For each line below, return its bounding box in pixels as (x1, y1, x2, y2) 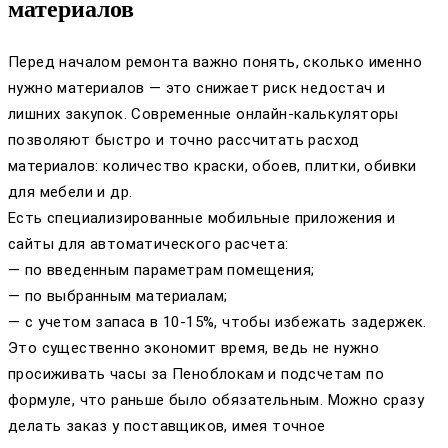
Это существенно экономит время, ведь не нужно (8, 339, 379, 358)
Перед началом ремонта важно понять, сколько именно (8, 53, 422, 72)
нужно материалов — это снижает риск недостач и (8, 79, 386, 98)
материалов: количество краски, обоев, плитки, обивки (8, 157, 417, 176)
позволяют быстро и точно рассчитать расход (8, 131, 360, 150)
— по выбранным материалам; (8, 287, 228, 306)
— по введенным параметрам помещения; (8, 261, 315, 280)
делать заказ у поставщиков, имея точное (8, 417, 326, 436)
